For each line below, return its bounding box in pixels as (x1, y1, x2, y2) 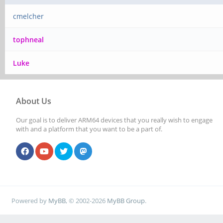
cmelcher (13, 11, 44, 21)
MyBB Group (107, 196, 145, 205)
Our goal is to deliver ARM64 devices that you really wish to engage (16, 115, 213, 124)
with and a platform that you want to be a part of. (16, 124, 162, 133)
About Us (16, 96, 51, 107)
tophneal (13, 35, 44, 44)
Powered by (11, 196, 49, 205)
